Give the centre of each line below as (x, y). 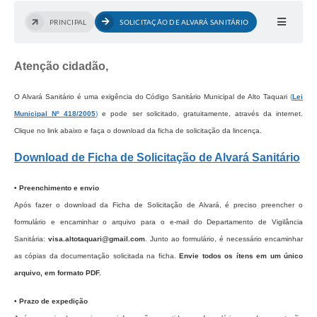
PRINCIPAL (68, 22)
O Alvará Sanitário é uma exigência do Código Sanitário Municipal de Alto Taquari (152, 97)
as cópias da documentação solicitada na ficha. (95, 256)
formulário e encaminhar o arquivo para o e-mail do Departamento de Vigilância (158, 222)
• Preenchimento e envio (57, 188)
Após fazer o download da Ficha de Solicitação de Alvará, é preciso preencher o (158, 205)
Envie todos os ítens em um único (240, 256)
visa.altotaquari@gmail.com (97, 239)
